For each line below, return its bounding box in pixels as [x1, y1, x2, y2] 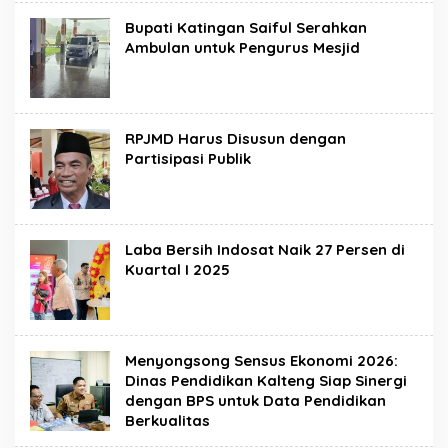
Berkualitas [125, 411, 210, 430]
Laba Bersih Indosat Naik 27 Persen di [125, 240, 405, 259]
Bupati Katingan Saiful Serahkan [125, 18, 367, 37]
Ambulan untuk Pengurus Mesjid [125, 38, 360, 57]
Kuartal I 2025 [125, 260, 230, 279]
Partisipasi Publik [125, 149, 251, 168]
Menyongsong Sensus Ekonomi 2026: [125, 351, 398, 370]
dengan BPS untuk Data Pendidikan [125, 391, 386, 410]
